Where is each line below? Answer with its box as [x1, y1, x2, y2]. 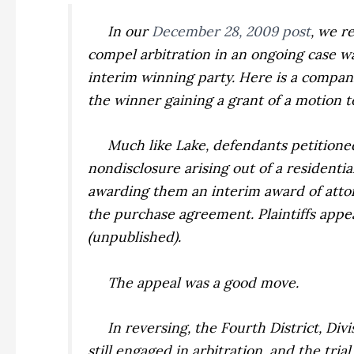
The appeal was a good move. [88, 273, 299, 292]
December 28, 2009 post [152, 22, 311, 41]
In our [88, 22, 153, 41]
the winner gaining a [88, 91, 228, 110]
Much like [88, 136, 176, 155]
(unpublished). [88, 228, 182, 247]
